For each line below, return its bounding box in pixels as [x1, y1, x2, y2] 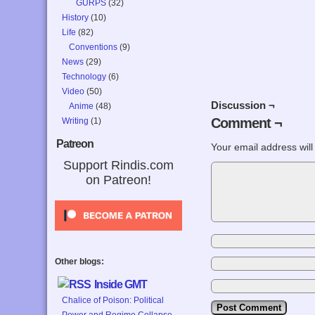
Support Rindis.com [63, 158, 174, 172]
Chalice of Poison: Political [62, 295, 165, 305]
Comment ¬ [211, 115, 283, 131]
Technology [62, 72, 107, 82]
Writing [62, 116, 89, 126]
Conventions [69, 42, 118, 52]
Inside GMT [94, 278, 148, 290]
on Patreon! [86, 173, 152, 187]
